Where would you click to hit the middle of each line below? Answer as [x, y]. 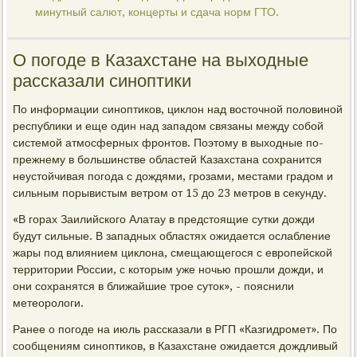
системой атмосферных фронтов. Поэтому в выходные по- [169, 143]
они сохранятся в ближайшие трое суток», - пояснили [154, 286]
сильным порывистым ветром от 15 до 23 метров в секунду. [170, 193]
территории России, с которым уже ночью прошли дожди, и [169, 269]
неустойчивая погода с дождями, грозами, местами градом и [173, 176]
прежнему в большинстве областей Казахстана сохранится [168, 159]
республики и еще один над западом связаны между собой [169, 126]
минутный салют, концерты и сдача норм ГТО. [157, 12]
